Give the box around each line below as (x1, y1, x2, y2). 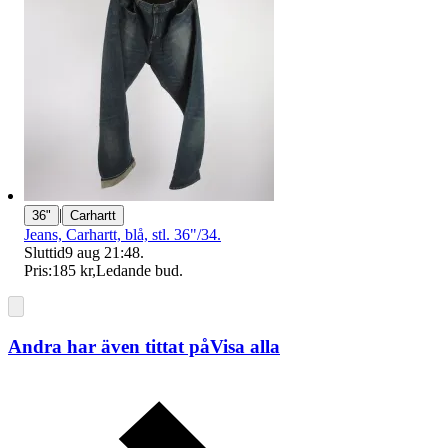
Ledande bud (96, 261, 179, 279)
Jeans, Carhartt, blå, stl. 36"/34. (24, 225, 221, 243)
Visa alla (210, 335, 280, 357)
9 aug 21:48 (65, 243, 140, 261)
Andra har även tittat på (8, 335, 210, 357)
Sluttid (24, 243, 65, 261)
